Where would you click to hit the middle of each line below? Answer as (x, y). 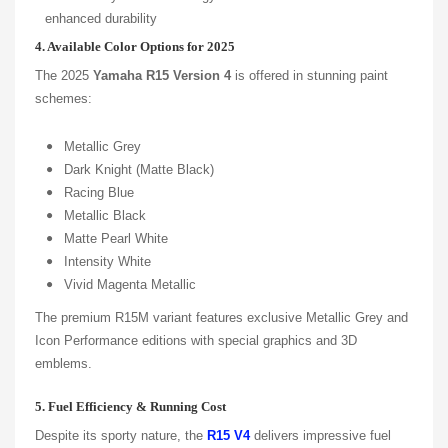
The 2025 (64, 75)
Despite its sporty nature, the (121, 435)
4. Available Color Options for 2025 (135, 46)
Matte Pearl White (116, 238)
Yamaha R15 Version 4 (162, 75)
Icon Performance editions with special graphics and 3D (196, 340)
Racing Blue (99, 192)
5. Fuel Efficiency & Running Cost (130, 406)
